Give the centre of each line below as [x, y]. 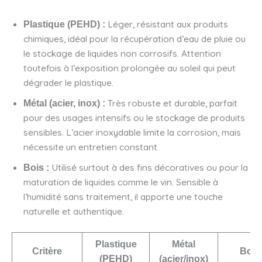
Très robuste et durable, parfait [171, 103]
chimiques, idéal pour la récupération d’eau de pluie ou [135, 38]
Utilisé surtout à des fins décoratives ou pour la [149, 167]
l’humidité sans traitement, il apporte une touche [123, 196]
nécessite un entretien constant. [91, 146]
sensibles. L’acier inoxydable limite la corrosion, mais [132, 132]
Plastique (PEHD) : [64, 24]
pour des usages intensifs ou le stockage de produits [134, 117]
